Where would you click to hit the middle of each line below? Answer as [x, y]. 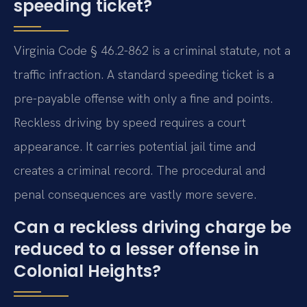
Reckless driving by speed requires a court [130, 123]
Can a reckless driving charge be [152, 227]
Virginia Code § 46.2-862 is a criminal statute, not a [152, 51]
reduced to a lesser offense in [136, 249]
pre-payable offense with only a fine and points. [143, 99]
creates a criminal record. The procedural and [139, 171]
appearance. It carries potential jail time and [135, 147]
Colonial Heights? [87, 271]
